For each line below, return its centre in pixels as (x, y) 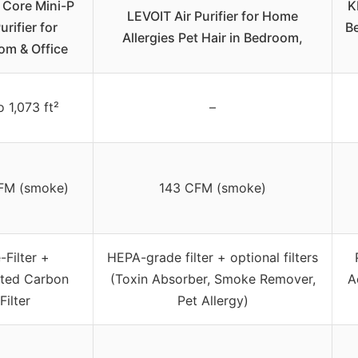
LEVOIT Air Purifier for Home (213, 16)
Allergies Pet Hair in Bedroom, (213, 38)
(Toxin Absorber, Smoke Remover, (213, 279)
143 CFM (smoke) (213, 188)
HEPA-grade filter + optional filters (213, 258)
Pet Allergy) (213, 301)
